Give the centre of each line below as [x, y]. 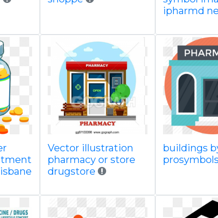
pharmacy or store [91, 160]
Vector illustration [90, 148]
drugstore [73, 171]
